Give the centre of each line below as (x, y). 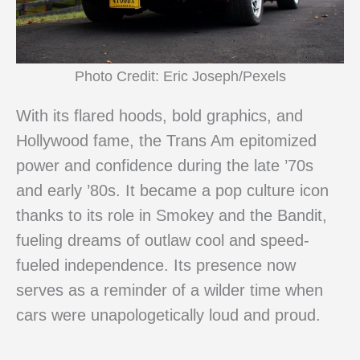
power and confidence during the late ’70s (165, 165)
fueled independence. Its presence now (156, 265)
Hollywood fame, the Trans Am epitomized (166, 140)
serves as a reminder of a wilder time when (170, 290)
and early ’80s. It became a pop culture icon (172, 190)
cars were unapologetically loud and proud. (168, 315)
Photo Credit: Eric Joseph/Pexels (180, 76)
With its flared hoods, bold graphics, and (160, 115)
